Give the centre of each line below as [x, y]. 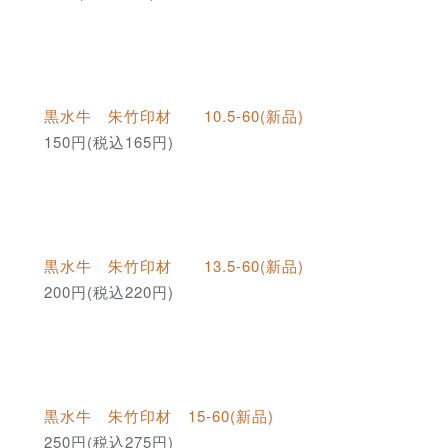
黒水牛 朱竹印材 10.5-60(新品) [174, 116]
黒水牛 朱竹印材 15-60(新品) [159, 416]
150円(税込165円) [109, 142]
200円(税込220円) [109, 292]
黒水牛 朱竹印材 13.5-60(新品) [174, 266]
